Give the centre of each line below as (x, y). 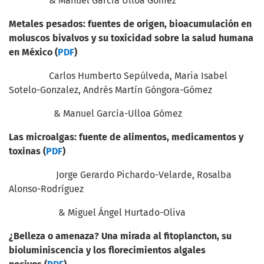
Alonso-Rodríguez (46, 189)
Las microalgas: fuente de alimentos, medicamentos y (126, 137)
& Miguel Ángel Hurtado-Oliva (97, 212)
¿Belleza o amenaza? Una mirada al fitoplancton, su (120, 236)
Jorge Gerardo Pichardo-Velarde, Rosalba (120, 175)
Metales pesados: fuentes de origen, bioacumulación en (130, 24)
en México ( (33, 52)
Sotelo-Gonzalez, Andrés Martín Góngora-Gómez (110, 90)
